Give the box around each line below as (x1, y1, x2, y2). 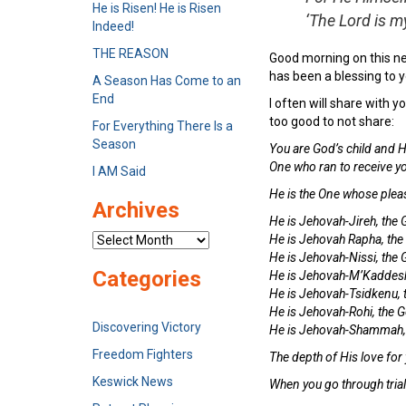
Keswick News (92, 374, 173, 389)
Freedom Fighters (92, 347, 193, 362)
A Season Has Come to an (92, 73, 241, 88)
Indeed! (92, 19, 134, 34)
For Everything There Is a (92, 119, 233, 133)
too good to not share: (269, 113, 394, 129)
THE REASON (92, 46, 169, 61)
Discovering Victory (92, 320, 201, 334)
